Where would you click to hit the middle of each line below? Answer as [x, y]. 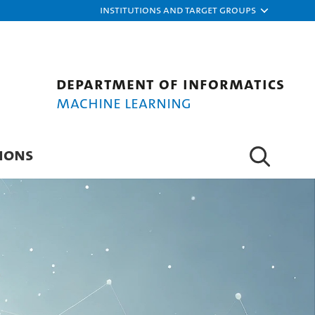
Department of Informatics [171, 84]
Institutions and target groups [178, 9]
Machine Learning [124, 103]
